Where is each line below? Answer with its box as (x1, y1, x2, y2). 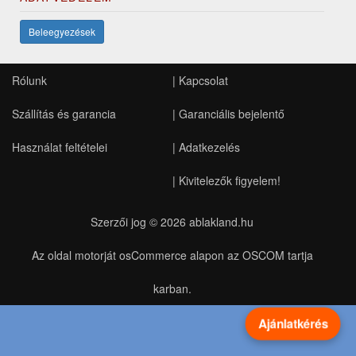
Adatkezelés (178, 139, 240, 155)
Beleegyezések (29, 25, 95, 38)
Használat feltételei (12, 139, 107, 155)
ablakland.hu (189, 214, 253, 230)
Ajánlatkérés (257, 314, 328, 333)
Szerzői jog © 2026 (91, 214, 189, 230)
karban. (153, 281, 192, 296)
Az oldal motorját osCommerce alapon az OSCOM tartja (31, 247, 313, 263)
